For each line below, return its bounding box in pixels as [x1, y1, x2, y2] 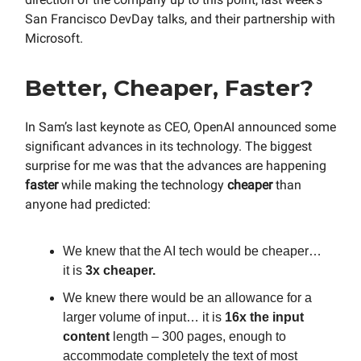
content [63, 330, 110, 344]
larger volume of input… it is [63, 310, 225, 325]
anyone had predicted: [25, 197, 151, 213]
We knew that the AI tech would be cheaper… [63, 244, 322, 259]
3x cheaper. [85, 263, 156, 278]
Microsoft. [25, 31, 83, 47]
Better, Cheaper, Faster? [25, 74, 313, 102]
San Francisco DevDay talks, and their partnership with [25, 11, 335, 27]
